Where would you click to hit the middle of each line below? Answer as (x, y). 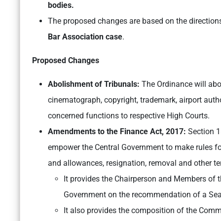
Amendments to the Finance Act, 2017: (117, 132)
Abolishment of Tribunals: (94, 84)
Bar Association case (85, 37)
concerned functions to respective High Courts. (129, 116)
